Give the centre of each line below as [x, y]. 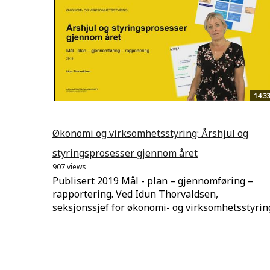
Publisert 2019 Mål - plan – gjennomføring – [153, 181]
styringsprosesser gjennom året [125, 153]
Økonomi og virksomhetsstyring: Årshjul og [150, 133]
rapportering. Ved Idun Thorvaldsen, [135, 194]
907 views [69, 167]
